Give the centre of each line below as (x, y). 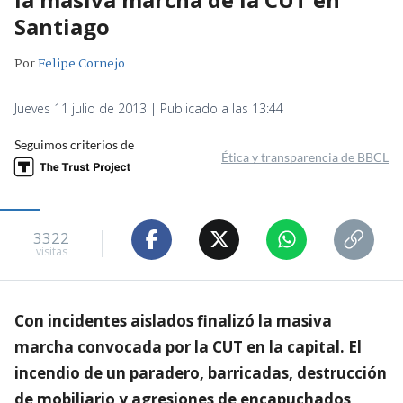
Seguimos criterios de (74, 144)
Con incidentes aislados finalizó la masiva (173, 320)
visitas (51, 252)
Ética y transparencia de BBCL (305, 157)
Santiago (62, 26)
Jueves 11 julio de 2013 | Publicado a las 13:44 (149, 108)
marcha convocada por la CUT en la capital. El (188, 346)
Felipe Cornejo (81, 63)
